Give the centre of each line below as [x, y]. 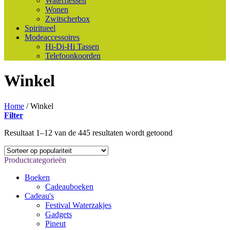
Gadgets [59, 214]
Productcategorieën [35, 160]
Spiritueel [40, 28]
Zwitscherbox [68, 19]
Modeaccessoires [52, 37]
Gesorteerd [190, 132]
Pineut [55, 223]
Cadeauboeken [69, 186]
